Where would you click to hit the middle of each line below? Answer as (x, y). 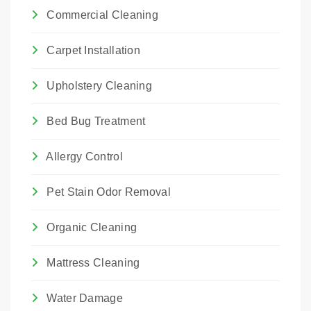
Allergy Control (83, 157)
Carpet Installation (92, 50)
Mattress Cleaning (92, 263)
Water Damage (83, 298)
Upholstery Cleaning (98, 86)
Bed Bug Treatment (95, 121)
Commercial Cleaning (101, 15)
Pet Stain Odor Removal (107, 192)
